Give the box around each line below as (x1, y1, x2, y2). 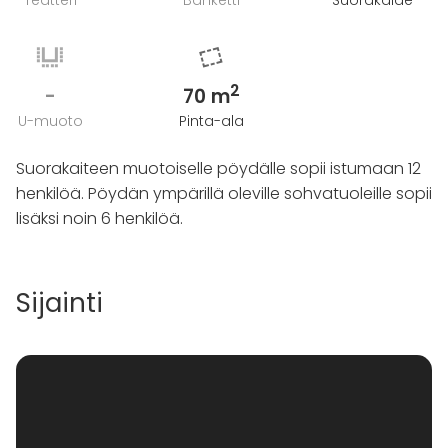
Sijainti (16, 285, 103, 321)
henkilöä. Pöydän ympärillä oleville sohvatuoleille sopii (16, 182, 432, 205)
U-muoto (17, 111, 83, 131)
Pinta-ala (178, 111, 244, 131)
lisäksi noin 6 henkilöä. (16, 207, 183, 230)
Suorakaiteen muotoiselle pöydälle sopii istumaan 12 (16, 157, 421, 180)
